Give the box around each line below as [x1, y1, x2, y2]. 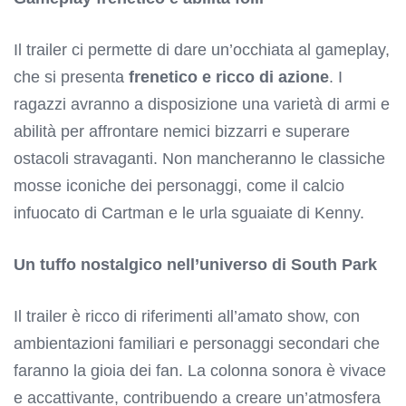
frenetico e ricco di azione [129, 67, 329, 86]
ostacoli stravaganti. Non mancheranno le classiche [14, 149, 385, 168]
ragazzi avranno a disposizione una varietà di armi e [14, 94, 390, 113]
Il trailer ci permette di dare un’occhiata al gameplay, [14, 40, 390, 59]
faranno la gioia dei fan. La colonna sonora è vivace [14, 361, 386, 380]
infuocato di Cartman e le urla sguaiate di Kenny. [14, 203, 364, 222]
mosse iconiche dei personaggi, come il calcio [14, 176, 344, 195]
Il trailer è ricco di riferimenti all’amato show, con [14, 306, 360, 325]
